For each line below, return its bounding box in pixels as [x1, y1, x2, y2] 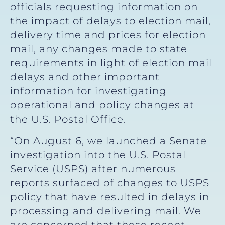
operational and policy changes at [10, 99, 194, 111]
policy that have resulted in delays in [10, 190, 209, 203]
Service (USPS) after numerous [10, 162, 176, 175]
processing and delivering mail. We [10, 204, 201, 217]
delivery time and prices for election [10, 29, 206, 41]
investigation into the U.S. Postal [10, 148, 186, 161]
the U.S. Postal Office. [10, 113, 126, 126]
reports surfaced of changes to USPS [10, 176, 209, 189]
